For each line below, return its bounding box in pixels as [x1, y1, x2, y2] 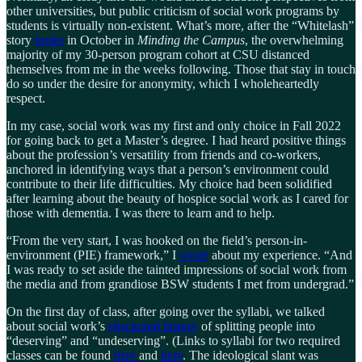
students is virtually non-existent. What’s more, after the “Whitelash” [6, 18, 354, 32]
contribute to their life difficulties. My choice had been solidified [6, 176, 332, 191]
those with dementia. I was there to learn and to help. [6, 205, 275, 220]
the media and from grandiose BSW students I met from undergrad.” [6, 276, 354, 291]
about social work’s [6, 318, 108, 333]
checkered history [108, 318, 198, 333]
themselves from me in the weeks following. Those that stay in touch [6, 61, 356, 76]
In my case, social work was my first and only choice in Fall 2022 [6, 118, 341, 133]
